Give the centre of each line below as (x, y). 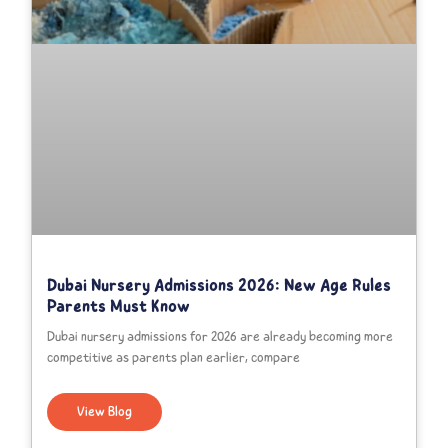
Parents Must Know (119, 306)
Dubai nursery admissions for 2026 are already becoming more (220, 337)
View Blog (105, 412)
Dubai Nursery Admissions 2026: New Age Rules (219, 285)
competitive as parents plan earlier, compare (174, 358)
